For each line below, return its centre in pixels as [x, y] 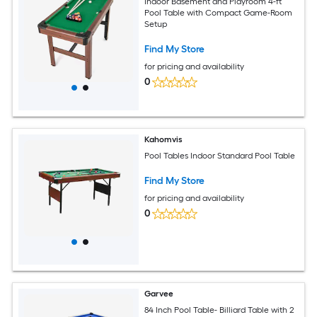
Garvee [159, 294]
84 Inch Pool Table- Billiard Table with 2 [220, 310]
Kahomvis [164, 139]
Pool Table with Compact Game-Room [219, 12]
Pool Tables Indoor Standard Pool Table [220, 155]
